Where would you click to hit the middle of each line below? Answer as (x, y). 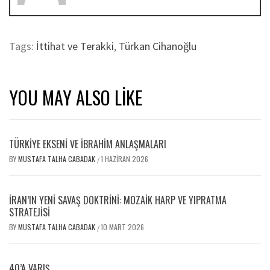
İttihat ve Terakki (75, 46)
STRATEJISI (30, 212)
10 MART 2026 (122, 227)
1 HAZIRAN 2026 (124, 159)
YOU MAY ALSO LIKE (76, 97)
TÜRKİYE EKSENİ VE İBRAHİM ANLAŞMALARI (88, 144)
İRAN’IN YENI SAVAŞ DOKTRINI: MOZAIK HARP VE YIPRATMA (118, 200)
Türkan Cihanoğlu (158, 46)
